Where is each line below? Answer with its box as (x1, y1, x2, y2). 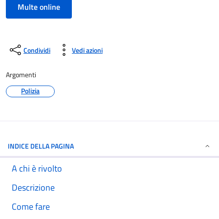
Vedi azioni (72, 44, 103, 55)
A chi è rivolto (12, 162, 62, 175)
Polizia (21, 86, 40, 96)
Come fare (12, 200, 50, 213)
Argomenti (6, 69, 36, 80)
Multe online (18, 1, 60, 13)
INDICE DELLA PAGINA (8, 141, 74, 151)
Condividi (23, 44, 50, 55)
